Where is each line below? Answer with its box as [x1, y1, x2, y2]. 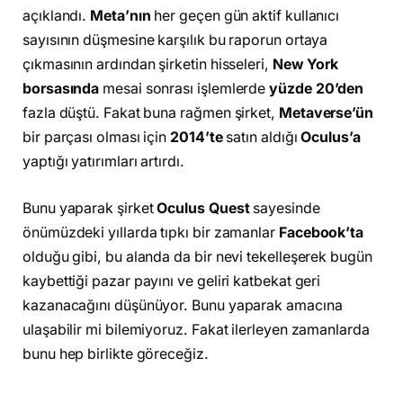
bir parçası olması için [22, 129, 171, 147]
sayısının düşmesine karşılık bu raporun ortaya [22, 31, 328, 49]
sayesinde [249, 199, 320, 217]
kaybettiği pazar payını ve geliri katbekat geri [22, 272, 321, 290]
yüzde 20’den [269, 80, 364, 98]
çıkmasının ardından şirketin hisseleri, [22, 56, 273, 74]
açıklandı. [22, 7, 91, 25]
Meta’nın [90, 7, 151, 25]
